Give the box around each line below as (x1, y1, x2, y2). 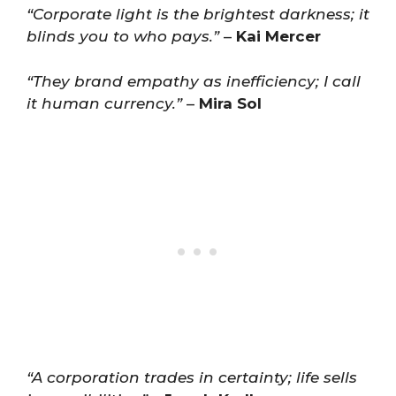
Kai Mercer (236, 27, 321, 45)
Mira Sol (199, 94, 262, 112)
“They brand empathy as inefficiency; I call (27, 72, 361, 90)
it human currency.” (27, 94, 182, 112)
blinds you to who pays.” (27, 27, 219, 45)
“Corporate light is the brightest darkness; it (27, 5, 369, 23)
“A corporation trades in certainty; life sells (27, 369, 357, 386)
